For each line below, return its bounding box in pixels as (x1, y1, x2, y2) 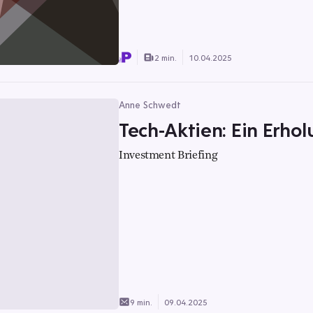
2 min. (154, 52, 177, 63)
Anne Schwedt (119, 99, 181, 111)
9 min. (130, 296, 152, 307)
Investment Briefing (119, 150, 218, 161)
